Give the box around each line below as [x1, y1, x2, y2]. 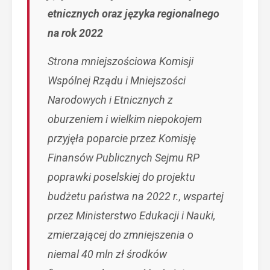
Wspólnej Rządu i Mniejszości [48, 74, 186, 87]
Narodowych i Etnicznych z [48, 93, 173, 106]
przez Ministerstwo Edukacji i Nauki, [48, 209, 215, 222]
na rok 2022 [48, 27, 103, 39]
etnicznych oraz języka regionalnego [48, 7, 219, 20]
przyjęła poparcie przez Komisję [48, 132, 196, 145]
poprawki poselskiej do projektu [48, 171, 195, 183]
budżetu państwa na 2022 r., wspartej [48, 190, 224, 202]
